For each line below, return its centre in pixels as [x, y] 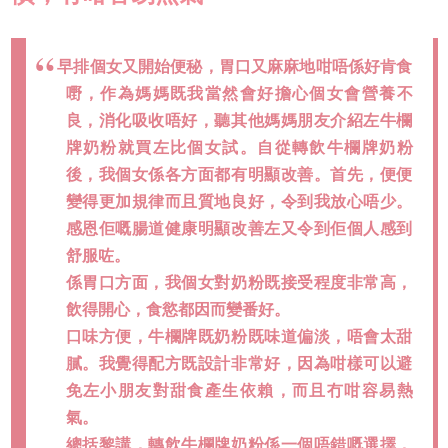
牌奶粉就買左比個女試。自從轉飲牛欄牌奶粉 [239, 148]
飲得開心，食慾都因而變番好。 [177, 310]
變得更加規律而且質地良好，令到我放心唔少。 [239, 202]
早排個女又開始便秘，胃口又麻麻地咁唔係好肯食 [235, 67]
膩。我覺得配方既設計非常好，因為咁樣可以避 [239, 364]
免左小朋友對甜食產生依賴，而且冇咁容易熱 [239, 391]
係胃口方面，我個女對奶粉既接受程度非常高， [239, 283]
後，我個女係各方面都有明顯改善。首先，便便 [239, 175]
